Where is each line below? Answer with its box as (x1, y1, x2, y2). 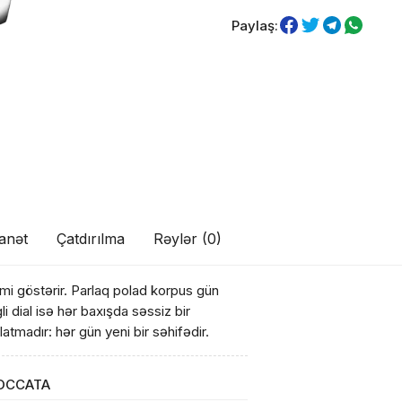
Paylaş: (231, 16, 278, 34)
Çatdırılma (57, 230, 126, 248)
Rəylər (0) (153, 230, 223, 248)
